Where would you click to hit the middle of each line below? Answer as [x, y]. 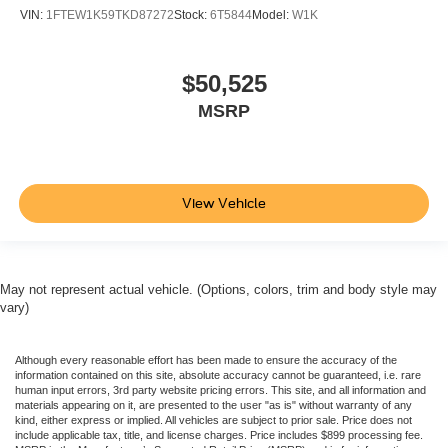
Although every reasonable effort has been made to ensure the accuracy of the [206, 360]
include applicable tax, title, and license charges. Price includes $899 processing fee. [219, 435]
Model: [272, 14]
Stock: [192, 14]
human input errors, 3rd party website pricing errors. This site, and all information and [220, 390]
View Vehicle [224, 203]
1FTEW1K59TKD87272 [110, 14]
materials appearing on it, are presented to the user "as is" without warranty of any [213, 405]
